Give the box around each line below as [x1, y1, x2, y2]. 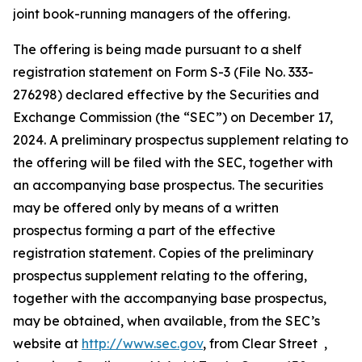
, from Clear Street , [203, 335, 327, 351]
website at [13, 335, 82, 351]
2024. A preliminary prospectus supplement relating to [13, 132, 348, 148]
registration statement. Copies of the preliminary [13, 245, 314, 261]
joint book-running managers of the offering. [13, 6, 290, 22]
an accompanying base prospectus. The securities [13, 177, 323, 193]
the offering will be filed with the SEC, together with [13, 154, 333, 170]
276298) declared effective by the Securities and [13, 86, 319, 103]
